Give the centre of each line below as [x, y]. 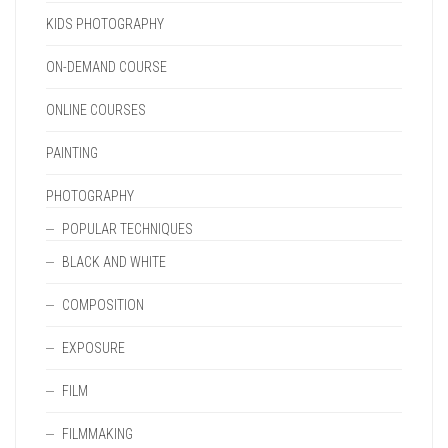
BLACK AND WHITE [114, 262]
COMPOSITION [103, 305]
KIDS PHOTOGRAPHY [105, 24]
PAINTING [72, 153]
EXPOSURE [93, 348]
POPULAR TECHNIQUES [127, 229]
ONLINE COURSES [96, 110]
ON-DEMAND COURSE [106, 67]
